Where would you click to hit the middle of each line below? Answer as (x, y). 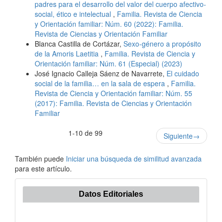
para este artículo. (43, 168)
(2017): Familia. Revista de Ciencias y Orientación (113, 103)
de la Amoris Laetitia (68, 53)
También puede (40, 158)
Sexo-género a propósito (162, 43)
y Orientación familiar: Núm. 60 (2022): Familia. (109, 24)
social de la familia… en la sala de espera (101, 83)
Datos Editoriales (111, 194)
